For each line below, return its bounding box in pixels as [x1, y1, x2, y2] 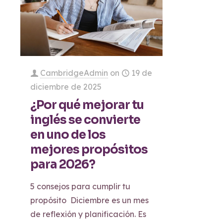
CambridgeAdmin [40, 68, 109, 78]
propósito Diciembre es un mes [30, 195, 149, 206]
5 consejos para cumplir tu [30, 181, 131, 192]
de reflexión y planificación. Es [30, 209, 147, 220]
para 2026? [30, 157, 98, 172]
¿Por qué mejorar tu [30, 98, 144, 113]
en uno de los [30, 127, 106, 143]
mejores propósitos [30, 142, 148, 158]
